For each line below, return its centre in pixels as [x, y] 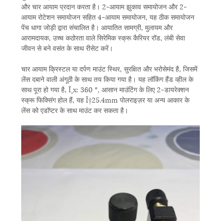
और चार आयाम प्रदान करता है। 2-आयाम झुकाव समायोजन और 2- [104, 6]
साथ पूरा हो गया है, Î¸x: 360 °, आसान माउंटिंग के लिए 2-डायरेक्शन [105, 89]
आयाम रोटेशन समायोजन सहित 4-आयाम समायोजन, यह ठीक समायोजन [108, 17]
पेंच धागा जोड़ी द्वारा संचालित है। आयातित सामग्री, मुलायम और [97, 27]
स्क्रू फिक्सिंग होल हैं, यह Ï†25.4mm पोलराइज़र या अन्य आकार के [105, 100]
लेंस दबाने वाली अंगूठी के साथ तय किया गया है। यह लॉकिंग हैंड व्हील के [107, 79]
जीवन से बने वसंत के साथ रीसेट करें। [67, 48]
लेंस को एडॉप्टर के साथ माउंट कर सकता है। [74, 110]
